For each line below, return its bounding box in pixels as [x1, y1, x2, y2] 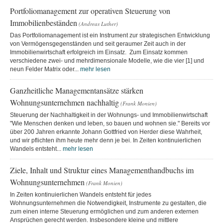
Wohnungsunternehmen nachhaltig [10, 97, 119, 108]
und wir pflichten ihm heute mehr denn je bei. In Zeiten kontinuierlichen [10, 136, 201, 144]
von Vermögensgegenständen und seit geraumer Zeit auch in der [10, 40, 186, 47]
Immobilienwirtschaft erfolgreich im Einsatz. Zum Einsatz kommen [10, 48, 188, 56]
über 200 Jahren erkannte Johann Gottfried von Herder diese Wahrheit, [10, 128, 202, 135]
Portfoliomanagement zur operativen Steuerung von [10, 5, 170, 16]
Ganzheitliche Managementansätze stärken [10, 85, 143, 96]
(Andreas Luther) [79, 19, 118, 27]
